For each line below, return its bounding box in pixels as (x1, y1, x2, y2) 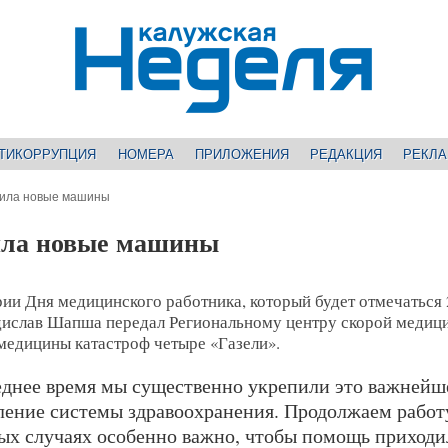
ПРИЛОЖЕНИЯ (194, 146, 289, 162)
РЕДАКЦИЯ (309, 146, 382, 162)
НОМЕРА (117, 146, 174, 162)
